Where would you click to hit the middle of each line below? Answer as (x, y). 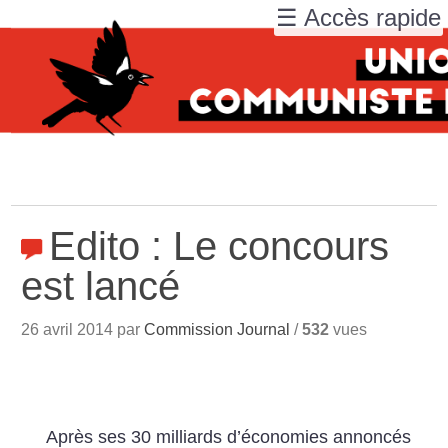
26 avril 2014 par (83, 329)
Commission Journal (217, 329)
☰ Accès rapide (358, 17)
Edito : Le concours (219, 246)
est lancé (101, 286)
